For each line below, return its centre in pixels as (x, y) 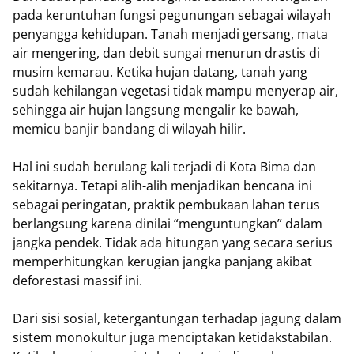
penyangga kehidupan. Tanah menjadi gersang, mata (170, 34)
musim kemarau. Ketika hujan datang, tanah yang (160, 72)
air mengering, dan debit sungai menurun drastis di (166, 53)
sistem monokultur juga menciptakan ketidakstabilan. (172, 337)
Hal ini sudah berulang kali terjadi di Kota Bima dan (164, 167)
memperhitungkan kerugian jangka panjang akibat (162, 262)
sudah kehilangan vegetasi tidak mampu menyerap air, (175, 91)
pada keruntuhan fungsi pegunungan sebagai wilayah (172, 15)
